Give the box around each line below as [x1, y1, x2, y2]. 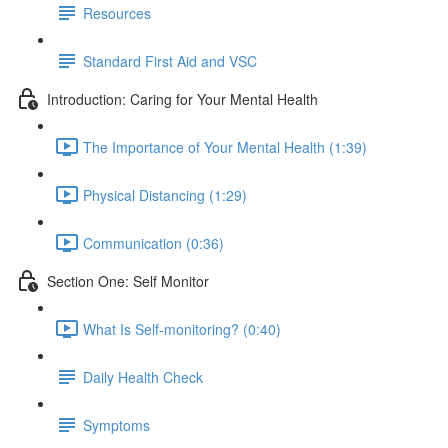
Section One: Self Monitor [47, 270, 209, 291]
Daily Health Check [83, 366, 203, 387]
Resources [83, 2, 151, 23]
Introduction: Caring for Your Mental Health [47, 88, 318, 109]
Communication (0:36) [83, 232, 224, 253]
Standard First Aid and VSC [83, 50, 257, 71]
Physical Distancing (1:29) [83, 184, 247, 205]
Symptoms [83, 414, 150, 435]
